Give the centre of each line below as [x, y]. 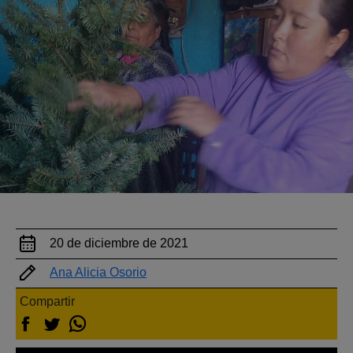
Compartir [47, 301]
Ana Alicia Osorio [98, 273]
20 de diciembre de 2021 [119, 243]
